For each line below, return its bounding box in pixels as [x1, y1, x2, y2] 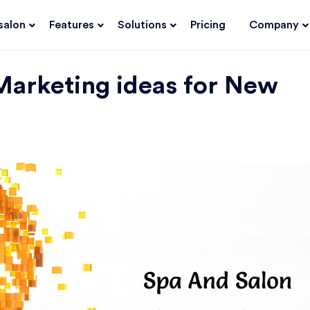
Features [48, 19, 94, 31]
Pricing [190, 19, 226, 31]
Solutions [117, 19, 167, 31]
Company [248, 19, 299, 31]
